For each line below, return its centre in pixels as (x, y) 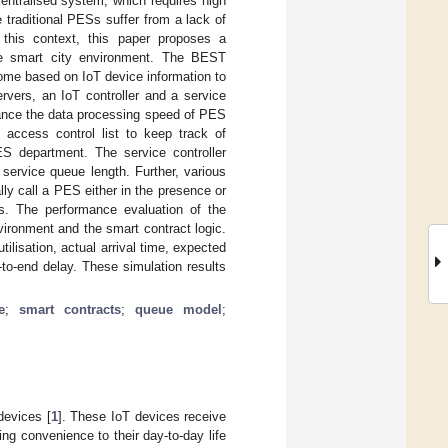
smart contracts (70, 309)
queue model (179, 309)
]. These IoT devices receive (142, 416)
